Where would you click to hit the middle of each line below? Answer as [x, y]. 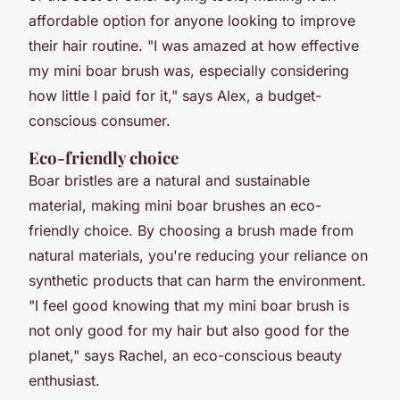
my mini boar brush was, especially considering [189, 70]
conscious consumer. [100, 120]
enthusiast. [64, 380]
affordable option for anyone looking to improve [192, 20]
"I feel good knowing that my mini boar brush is [189, 305]
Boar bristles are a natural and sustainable [169, 180]
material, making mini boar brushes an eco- [175, 205]
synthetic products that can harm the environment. [197, 280]
